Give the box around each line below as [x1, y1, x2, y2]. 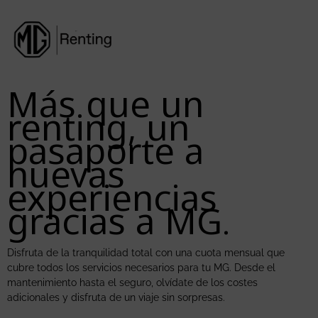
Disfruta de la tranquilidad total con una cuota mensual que [7, 246, 285, 258]
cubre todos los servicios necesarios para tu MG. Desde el [7, 261, 275, 273]
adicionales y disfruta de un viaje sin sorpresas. [7, 291, 225, 303]
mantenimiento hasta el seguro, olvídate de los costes [7, 276, 258, 288]
